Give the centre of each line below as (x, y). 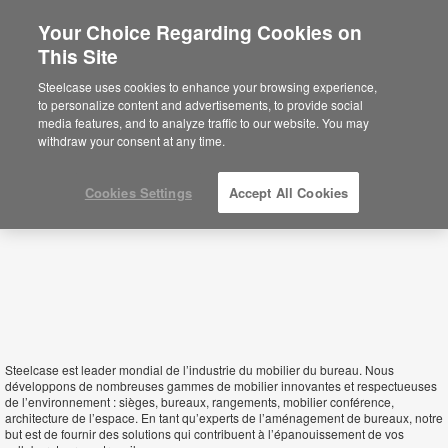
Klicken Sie (341, 100)
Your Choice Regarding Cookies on (200, 32)
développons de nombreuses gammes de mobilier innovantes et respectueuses (221, 385)
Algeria (55, 71)
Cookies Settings (138, 192)
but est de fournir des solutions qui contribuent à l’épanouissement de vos (204, 433)
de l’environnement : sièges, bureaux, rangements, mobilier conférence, (199, 401)
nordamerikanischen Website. (220, 100)
